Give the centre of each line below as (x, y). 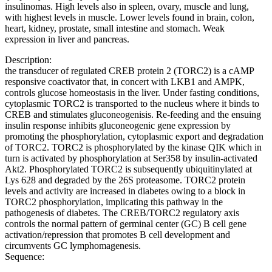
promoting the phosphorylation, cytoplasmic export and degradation (134, 136)
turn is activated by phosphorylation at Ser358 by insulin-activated (131, 158)
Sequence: (25, 257)
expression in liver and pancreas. (67, 39)
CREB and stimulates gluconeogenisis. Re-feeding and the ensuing (133, 114)
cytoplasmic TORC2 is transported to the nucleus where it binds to (132, 104)
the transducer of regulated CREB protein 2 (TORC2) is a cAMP (129, 71)
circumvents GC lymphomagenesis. (73, 246)
